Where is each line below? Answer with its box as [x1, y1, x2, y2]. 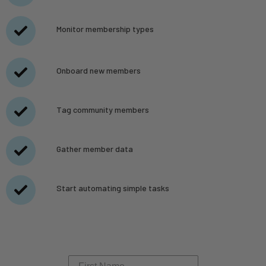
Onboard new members [56, 65, 141, 75]
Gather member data [56, 143, 133, 154]
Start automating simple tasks [56, 182, 169, 193]
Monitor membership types [56, 23, 154, 34]
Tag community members [56, 104, 149, 115]
